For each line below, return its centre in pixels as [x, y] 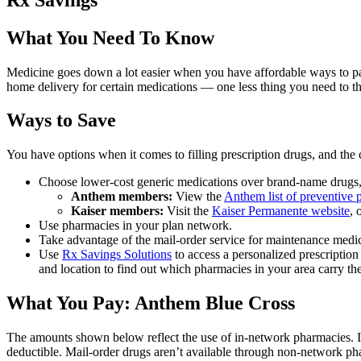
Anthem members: [122, 197]
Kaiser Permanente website [281, 211]
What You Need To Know [110, 37]
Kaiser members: [117, 211]
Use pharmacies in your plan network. [135, 226]
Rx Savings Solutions [117, 255]
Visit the [188, 211]
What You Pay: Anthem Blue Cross [151, 303]
